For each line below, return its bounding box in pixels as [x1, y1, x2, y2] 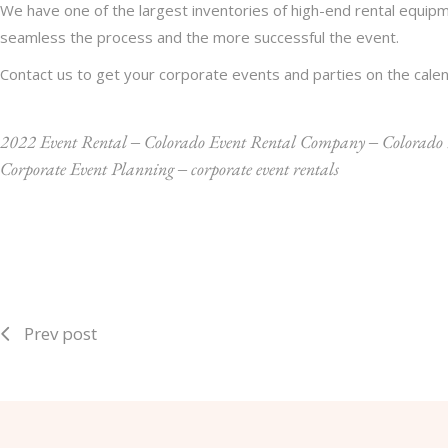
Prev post [24, 321, 97, 345]
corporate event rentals [191, 156, 339, 180]
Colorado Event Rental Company [144, 129, 365, 153]
